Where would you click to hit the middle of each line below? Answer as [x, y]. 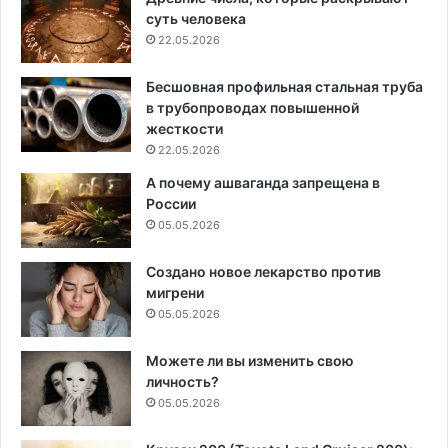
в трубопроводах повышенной [252, 107]
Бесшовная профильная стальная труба [284, 86]
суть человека [196, 18]
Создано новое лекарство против [263, 271]
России [171, 203]
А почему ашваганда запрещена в [263, 182]
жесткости [184, 128]
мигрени [175, 292]
